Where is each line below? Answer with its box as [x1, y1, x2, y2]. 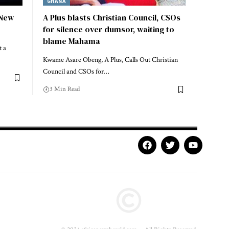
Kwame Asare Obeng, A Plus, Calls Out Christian [43, 55, 178, 65]
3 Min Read [50, 85, 80, 94]
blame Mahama [43, 35, 100, 47]
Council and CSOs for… [43, 67, 109, 77]
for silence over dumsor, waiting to [43, 24, 174, 35]
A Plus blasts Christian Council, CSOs [43, 12, 180, 24]
